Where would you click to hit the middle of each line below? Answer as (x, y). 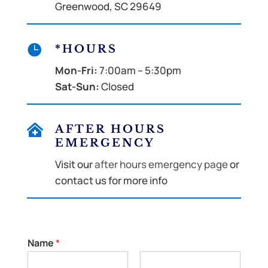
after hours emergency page (161, 165)
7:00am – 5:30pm (139, 71)
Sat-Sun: (77, 87)
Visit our (74, 165)
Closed (116, 87)
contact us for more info (111, 181)
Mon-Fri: (76, 71)
